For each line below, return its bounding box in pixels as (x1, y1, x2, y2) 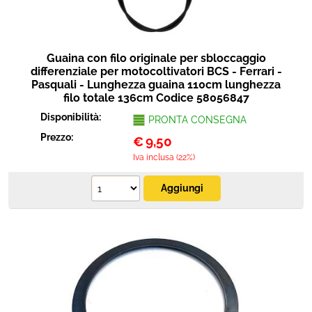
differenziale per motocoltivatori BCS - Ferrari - (30, 65, 282, 78)
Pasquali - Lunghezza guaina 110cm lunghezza (31, 78, 281, 91)
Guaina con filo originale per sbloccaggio (46, 52, 266, 65)
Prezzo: (40, 132, 76, 143)
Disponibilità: (40, 111, 104, 123)
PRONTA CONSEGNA (148, 114, 247, 125)
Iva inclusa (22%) (132, 153, 195, 162)
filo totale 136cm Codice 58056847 (63, 91, 249, 104)
